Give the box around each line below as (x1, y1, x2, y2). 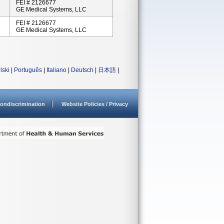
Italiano (46, 66, 66, 73)
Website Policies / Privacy (61, 101, 128, 107)
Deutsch (71, 66, 93, 73)
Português (14, 66, 42, 73)
